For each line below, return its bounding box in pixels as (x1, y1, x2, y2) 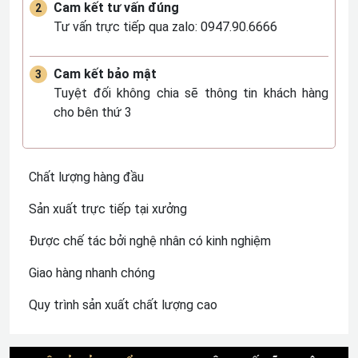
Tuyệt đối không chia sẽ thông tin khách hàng (54, 86, 328, 101)
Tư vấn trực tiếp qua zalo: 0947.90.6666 (54, 19, 277, 34)
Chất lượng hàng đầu (29, 169, 144, 185)
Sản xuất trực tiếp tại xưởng (29, 201, 187, 217)
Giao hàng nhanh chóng (29, 265, 155, 280)
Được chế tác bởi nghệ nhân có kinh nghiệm (29, 233, 271, 249)
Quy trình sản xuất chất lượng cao (29, 297, 217, 312)
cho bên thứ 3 (54, 105, 132, 120)
